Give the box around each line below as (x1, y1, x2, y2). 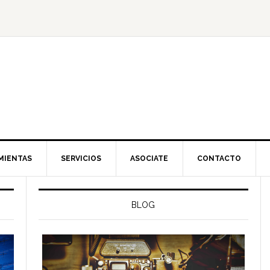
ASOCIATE (130, 154, 168, 163)
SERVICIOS (61, 154, 101, 163)
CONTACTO (197, 154, 241, 163)
